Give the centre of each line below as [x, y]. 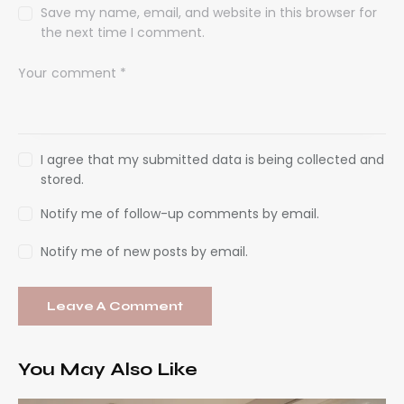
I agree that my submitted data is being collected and [213, 159]
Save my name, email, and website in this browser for [209, 13]
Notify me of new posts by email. [145, 252]
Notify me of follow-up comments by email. [180, 214]
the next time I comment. [123, 33]
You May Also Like [108, 370]
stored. [63, 179]
